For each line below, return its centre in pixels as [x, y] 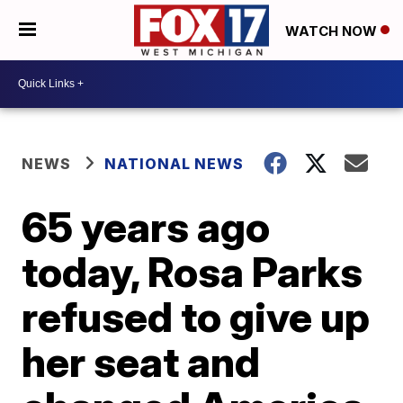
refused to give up [196, 316]
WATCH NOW [333, 31]
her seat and [141, 361]
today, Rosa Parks [193, 271]
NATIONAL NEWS [175, 163]
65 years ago [146, 226]
